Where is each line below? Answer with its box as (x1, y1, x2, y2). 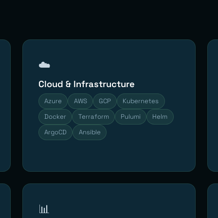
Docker (44, 112, 67, 121)
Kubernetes (123, 96, 159, 105)
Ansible (78, 127, 101, 136)
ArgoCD (44, 127, 67, 136)
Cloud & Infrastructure (38, 78, 135, 90)
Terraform (78, 112, 109, 121)
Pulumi (120, 112, 141, 121)
